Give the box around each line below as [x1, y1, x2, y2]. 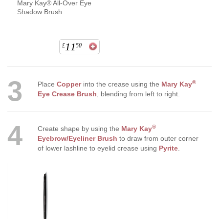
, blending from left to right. [96, 90, 182, 98]
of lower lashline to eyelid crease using [37, 144, 159, 153]
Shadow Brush [17, 8, 62, 16]
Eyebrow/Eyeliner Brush [37, 134, 117, 143]
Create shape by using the [37, 125, 121, 133]
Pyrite [158, 144, 178, 153]
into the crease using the [81, 80, 161, 88]
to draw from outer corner [117, 134, 198, 143]
